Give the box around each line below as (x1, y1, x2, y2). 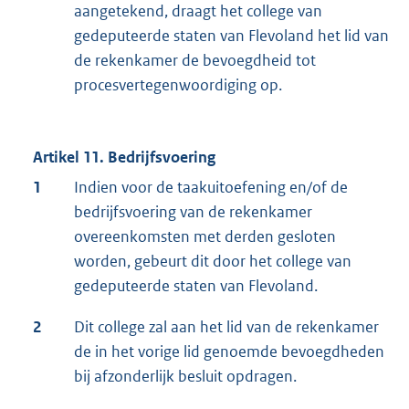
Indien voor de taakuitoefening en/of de (74, 177, 348, 198)
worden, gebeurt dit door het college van (74, 251, 351, 272)
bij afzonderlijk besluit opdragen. (74, 366, 297, 387)
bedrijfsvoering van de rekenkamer (74, 202, 312, 223)
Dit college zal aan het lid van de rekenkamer (74, 317, 379, 338)
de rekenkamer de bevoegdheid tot (74, 50, 316, 71)
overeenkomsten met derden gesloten (74, 226, 336, 247)
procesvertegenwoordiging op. (74, 75, 282, 96)
